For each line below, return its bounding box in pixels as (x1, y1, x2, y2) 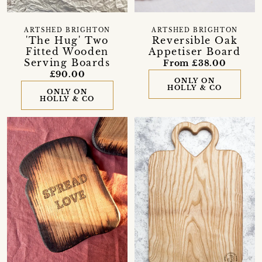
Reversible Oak (151, 35, 238, 47)
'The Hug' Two (26, 35, 109, 47)
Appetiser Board (149, 46, 241, 58)
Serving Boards (24, 57, 111, 69)
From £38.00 (163, 58, 226, 69)
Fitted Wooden (26, 46, 109, 58)
